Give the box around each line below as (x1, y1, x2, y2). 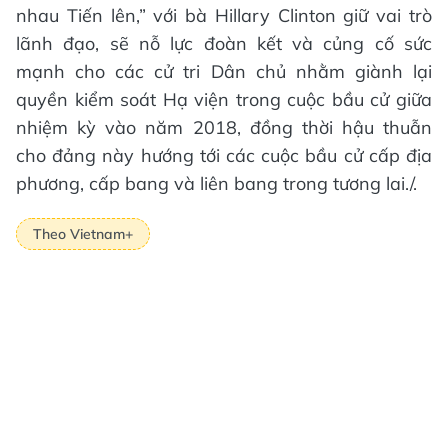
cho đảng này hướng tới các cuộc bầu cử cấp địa (16, 144, 432, 167)
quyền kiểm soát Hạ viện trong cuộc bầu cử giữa (16, 88, 432, 111)
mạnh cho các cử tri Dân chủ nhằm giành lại (16, 60, 432, 83)
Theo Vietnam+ (33, 224, 133, 243)
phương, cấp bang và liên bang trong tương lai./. (16, 172, 417, 195)
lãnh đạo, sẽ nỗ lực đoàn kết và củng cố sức (16, 32, 432, 55)
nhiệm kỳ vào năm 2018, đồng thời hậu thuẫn (16, 116, 432, 139)
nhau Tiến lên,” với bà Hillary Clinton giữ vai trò (16, 4, 432, 27)
